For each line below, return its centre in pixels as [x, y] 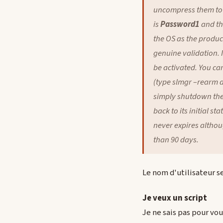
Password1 [180, 24]
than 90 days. [176, 140]
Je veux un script [175, 198]
